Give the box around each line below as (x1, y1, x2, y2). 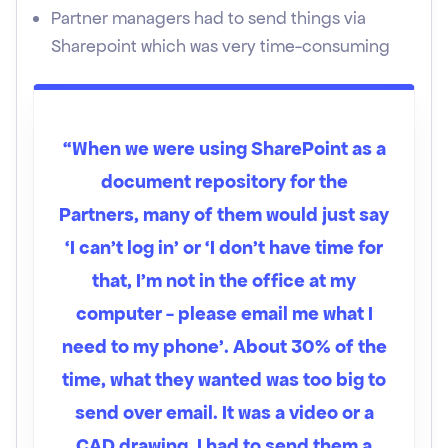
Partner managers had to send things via (51, 7, 366, 29)
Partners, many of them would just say (59, 202, 389, 227)
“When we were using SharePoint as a (62, 136, 386, 161)
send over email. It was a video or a (74, 400, 374, 425)
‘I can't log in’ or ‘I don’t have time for (65, 235, 383, 260)
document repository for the (100, 169, 348, 194)
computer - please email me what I (75, 301, 373, 326)
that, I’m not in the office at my (92, 268, 356, 293)
